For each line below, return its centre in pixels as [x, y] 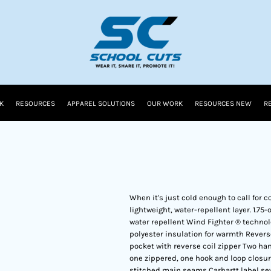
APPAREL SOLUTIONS [101, 104]
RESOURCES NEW [223, 104]
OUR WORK [165, 104]
